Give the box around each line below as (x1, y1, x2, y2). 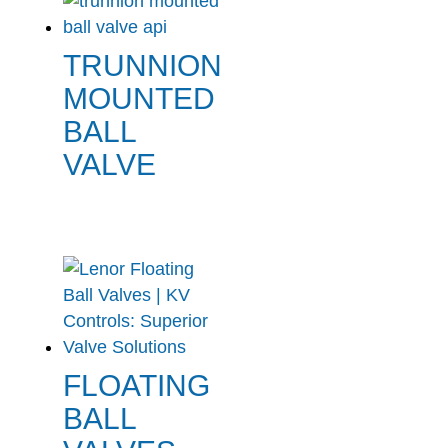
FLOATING (62, 368, 210, 402)
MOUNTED (62, 81, 215, 115)
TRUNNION (62, 48, 222, 82)
